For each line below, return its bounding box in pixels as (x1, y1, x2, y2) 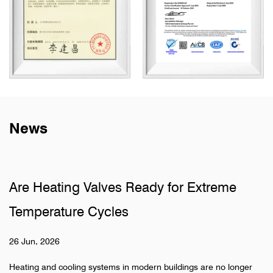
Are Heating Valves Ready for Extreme (9, 179, 236, 196)
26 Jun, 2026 (9, 236, 60, 247)
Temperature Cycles (9, 204, 129, 220)
